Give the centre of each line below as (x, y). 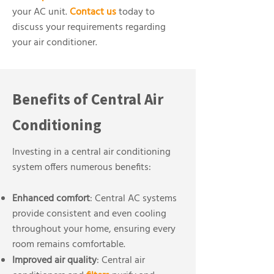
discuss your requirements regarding (89, 28)
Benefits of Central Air (88, 99)
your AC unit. (41, 12)
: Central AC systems (133, 199)
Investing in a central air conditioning (91, 152)
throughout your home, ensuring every (94, 229)
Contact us (93, 12)
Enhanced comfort (51, 199)
